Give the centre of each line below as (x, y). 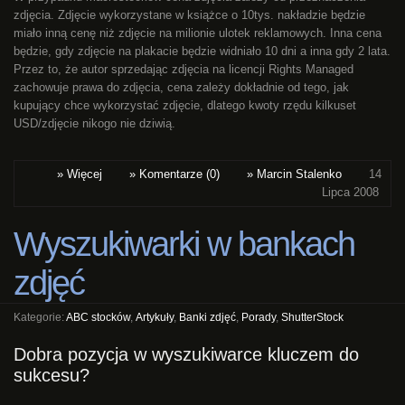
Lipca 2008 (350, 193)
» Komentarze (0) (174, 174)
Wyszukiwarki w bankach (184, 245)
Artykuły (155, 317)
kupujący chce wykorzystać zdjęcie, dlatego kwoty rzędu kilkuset (185, 106)
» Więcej (80, 174)
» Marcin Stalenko (294, 174)
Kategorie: (40, 317)
